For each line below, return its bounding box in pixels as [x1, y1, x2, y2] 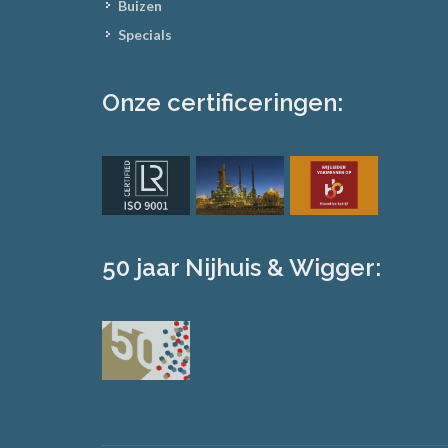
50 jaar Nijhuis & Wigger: [102, 253, 381, 282]
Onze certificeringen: [102, 88, 343, 117]
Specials [118, 26, 172, 43]
